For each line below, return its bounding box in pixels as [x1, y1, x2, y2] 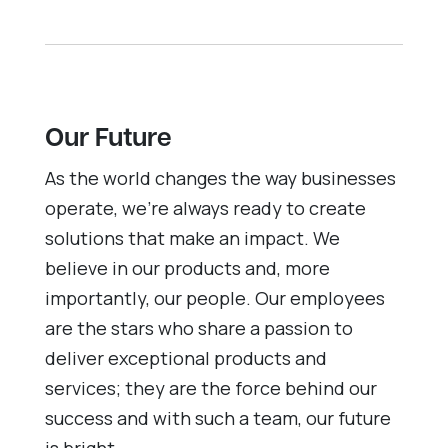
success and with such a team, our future [44, 405, 391, 430]
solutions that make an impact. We [44, 225, 340, 250]
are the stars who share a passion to [44, 315, 353, 340]
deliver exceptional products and [44, 345, 327, 370]
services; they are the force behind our [44, 375, 377, 400]
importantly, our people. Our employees [44, 285, 385, 310]
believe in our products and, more [44, 255, 330, 280]
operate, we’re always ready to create [44, 195, 366, 220]
